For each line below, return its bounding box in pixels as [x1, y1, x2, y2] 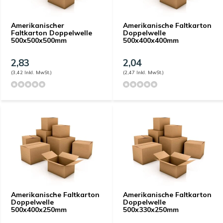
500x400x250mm [11, 205, 67, 214]
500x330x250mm [123, 205, 179, 214]
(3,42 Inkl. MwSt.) [11, 69, 52, 75]
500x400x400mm [123, 36, 179, 45]
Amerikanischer [11, 21, 64, 30]
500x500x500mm [11, 36, 67, 45]
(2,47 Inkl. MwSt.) [123, 69, 164, 75]
